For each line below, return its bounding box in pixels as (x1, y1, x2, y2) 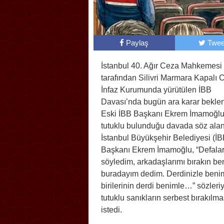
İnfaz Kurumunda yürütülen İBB (101, 85, 211, 94)
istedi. (101, 205, 122, 214)
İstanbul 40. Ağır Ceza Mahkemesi (101, 61, 222, 70)
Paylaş (126, 38, 149, 47)
